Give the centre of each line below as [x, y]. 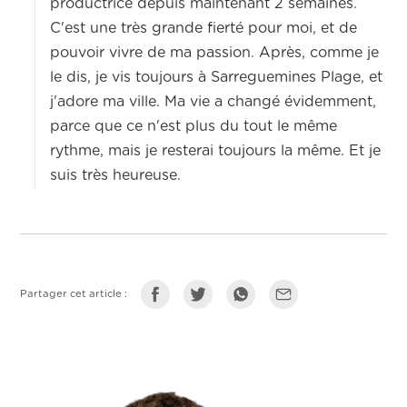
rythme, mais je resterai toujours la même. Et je [216, 151]
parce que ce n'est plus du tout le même [194, 127]
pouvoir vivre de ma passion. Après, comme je [215, 53]
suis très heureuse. [116, 176]
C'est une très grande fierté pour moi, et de [204, 29]
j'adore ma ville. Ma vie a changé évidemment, [213, 102]
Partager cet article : [74, 294]
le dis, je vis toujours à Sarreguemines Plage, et [217, 78]
